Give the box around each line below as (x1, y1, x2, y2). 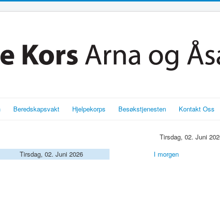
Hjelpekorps (72, 104, 106, 113)
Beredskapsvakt (13, 104, 59, 113)
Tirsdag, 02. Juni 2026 (19, 149, 83, 159)
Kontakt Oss (179, 104, 215, 113)
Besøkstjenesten (118, 104, 166, 113)
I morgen (154, 149, 179, 159)
